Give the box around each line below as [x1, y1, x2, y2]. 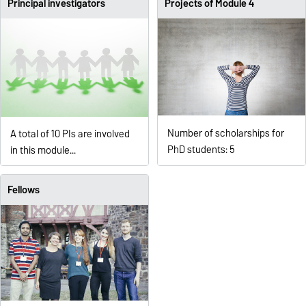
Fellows [7, 182, 40, 199]
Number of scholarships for [167, 124, 284, 141]
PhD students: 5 [167, 141, 235, 158]
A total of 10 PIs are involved [10, 126, 130, 143]
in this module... [10, 142, 76, 159]
